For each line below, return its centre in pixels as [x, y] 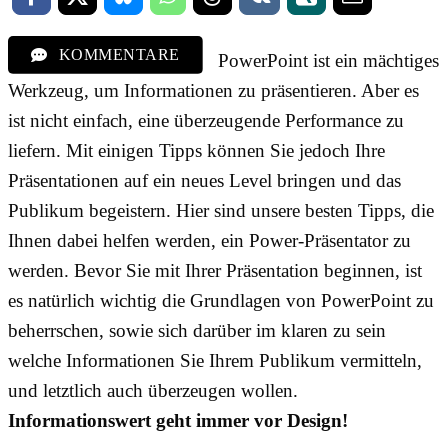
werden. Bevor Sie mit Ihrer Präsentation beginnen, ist [215, 270]
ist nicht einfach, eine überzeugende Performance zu [206, 120]
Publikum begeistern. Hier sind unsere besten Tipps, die [221, 210]
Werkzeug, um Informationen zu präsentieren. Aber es [213, 90]
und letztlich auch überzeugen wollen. [153, 390]
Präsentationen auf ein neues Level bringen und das [204, 180]
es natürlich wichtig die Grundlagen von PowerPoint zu [221, 300]
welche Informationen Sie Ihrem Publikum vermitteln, [215, 360]
